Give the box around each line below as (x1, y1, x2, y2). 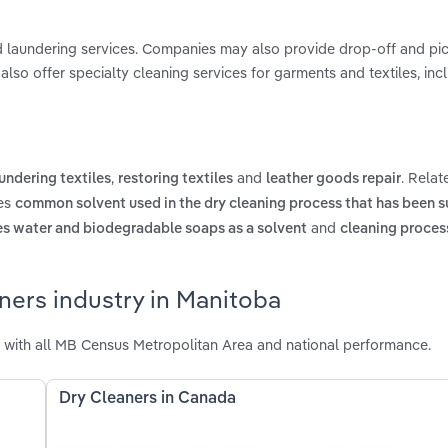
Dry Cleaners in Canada (59, 390, 237, 407)
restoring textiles (118, 172, 233, 187)
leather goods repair (266, 172, 401, 187)
